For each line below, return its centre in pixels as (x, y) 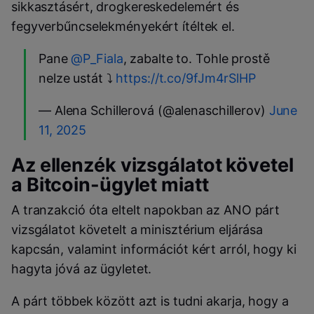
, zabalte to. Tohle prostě (196, 58)
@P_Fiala (97, 58)
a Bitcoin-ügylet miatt (110, 184)
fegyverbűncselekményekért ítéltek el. (123, 26)
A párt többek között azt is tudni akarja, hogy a (150, 301)
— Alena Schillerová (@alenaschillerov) (154, 110)
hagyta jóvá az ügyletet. (82, 269)
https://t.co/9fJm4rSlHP (186, 78)
